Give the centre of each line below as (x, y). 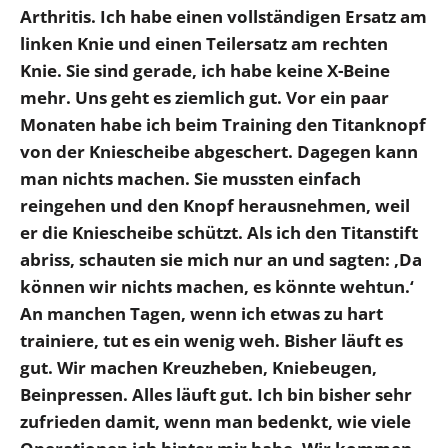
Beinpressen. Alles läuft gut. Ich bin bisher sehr (216, 395)
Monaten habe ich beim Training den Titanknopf (223, 125)
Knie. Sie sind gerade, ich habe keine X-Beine (205, 71)
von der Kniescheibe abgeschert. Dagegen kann (219, 152)
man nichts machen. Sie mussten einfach (190, 179)
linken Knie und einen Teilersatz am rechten (204, 44)
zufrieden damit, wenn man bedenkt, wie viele (215, 422)
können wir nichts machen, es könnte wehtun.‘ (217, 287)
